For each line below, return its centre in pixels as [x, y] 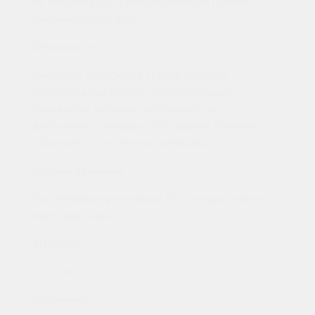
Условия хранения [78, 171]
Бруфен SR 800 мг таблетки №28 [131, 271]
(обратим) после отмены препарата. [121, 142]
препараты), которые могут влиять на [124, 109]
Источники [59, 299]
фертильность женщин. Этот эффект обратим [144, 126]
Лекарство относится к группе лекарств [130, 75]
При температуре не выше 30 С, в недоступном [149, 199]
